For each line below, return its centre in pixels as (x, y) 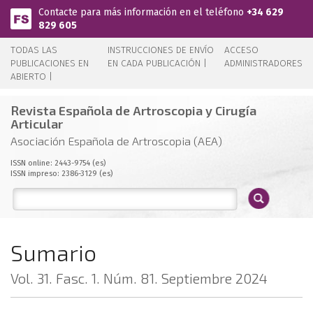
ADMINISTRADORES (263, 63)
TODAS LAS (34, 50)
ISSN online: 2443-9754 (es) (58, 163)
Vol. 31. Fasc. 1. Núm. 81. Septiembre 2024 (139, 278)
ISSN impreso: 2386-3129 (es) (61, 174)
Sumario (53, 252)
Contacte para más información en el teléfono (143, 12)
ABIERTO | (31, 77)
